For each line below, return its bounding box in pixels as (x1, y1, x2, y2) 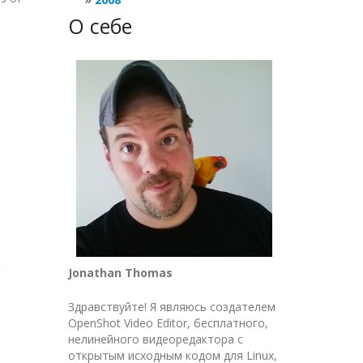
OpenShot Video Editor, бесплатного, (67, 314, 268, 331)
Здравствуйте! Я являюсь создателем (67, 298, 275, 314)
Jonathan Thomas (67, 264, 173, 280)
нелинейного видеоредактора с (67, 331, 243, 347)
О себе (67, 12, 132, 40)
